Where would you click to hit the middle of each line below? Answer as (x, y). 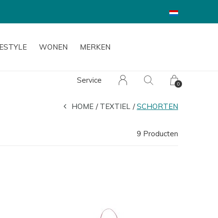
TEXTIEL (115, 106)
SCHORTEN (157, 106)
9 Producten (157, 134)
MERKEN (95, 47)
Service (89, 80)
